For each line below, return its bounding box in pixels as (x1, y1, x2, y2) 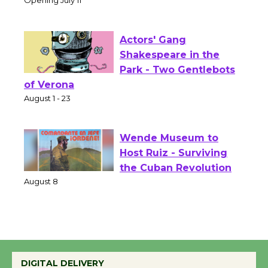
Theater (24, 4, 65, 16)
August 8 (24, 199, 58, 209)
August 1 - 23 (24, 116, 71, 126)
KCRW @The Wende (120, 253, 226, 265)
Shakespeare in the (120, 72, 220, 84)
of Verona (24, 102, 74, 114)
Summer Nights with (120, 238, 226, 250)
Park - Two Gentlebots (120, 87, 235, 99)
